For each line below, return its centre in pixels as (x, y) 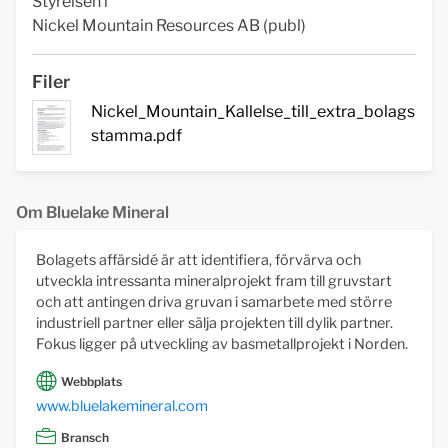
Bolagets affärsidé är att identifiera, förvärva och (198, 259)
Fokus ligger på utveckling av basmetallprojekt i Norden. (222, 343)
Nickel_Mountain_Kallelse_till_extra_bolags (253, 111)
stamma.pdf (137, 135)
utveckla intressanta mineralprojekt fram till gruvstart (214, 280)
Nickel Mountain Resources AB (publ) (169, 25)
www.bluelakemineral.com (122, 406)
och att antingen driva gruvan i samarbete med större (214, 301)
